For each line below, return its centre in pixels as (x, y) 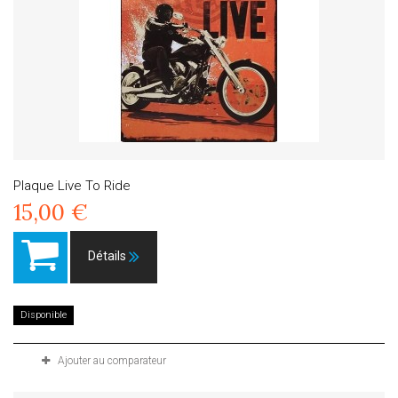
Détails (107, 256)
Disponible (44, 315)
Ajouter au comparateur (112, 361)
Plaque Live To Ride (72, 186)
